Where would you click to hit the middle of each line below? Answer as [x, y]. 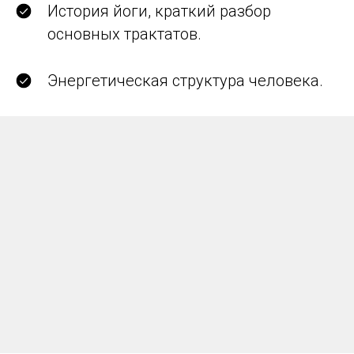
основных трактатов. [124, 34]
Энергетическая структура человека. [185, 81]
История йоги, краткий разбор [159, 11]
